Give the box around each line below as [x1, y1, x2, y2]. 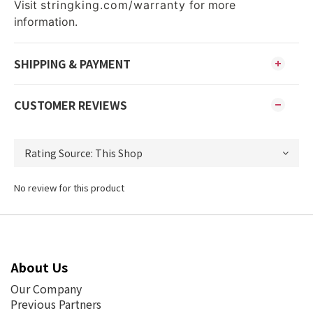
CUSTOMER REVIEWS [14, 96, 127, 114]
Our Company [10, 280, 82, 298]
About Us [10, 258, 68, 277]
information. [14, 15, 78, 29]
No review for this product [14, 181, 124, 195]
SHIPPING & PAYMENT [14, 55, 131, 73]
